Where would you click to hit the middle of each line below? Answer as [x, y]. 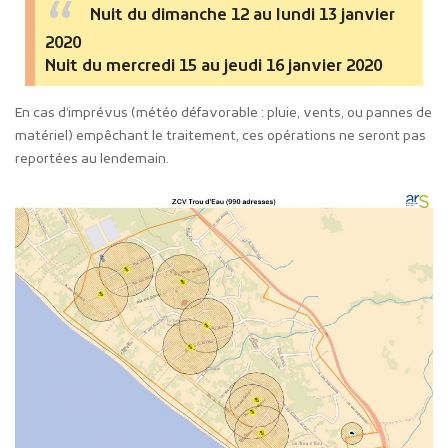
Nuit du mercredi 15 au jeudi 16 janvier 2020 [213, 66]
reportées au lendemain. [92, 160]
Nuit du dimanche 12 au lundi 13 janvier [243, 16]
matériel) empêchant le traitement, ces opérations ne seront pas [220, 137]
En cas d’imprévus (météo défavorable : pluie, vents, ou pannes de [223, 114]
